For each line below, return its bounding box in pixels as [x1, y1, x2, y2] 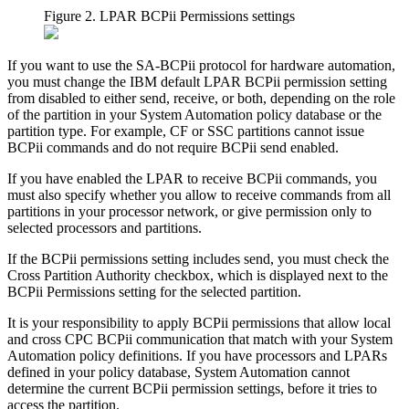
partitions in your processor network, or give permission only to [7, 204, 372, 220]
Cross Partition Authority [7, 267, 151, 284]
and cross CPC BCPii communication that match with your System [7, 331, 393, 348]
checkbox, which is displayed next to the [151, 267, 388, 284]
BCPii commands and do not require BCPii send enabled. [7, 140, 339, 156]
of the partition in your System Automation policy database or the [7, 107, 382, 123]
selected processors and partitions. [7, 220, 202, 236]
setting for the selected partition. [115, 284, 301, 300]
